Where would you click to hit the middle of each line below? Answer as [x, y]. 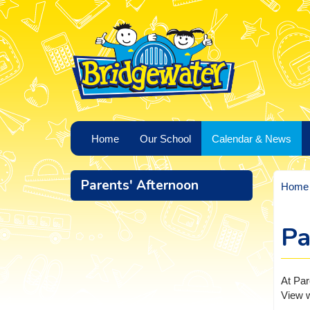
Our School [165, 138]
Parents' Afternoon [140, 185]
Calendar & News [252, 138]
